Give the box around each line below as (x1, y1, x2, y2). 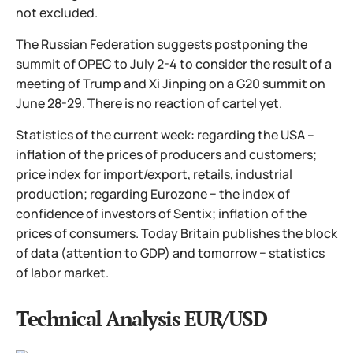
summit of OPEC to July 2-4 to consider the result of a (16, 55, 332, 72)
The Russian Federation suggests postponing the (16, 35, 307, 53)
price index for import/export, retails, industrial (16, 165, 292, 183)
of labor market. (16, 264, 109, 281)
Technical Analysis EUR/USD (16, 305, 266, 332)
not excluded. (16, 4, 98, 21)
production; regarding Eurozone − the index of (16, 185, 290, 203)
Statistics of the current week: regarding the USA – (16, 126, 314, 143)
